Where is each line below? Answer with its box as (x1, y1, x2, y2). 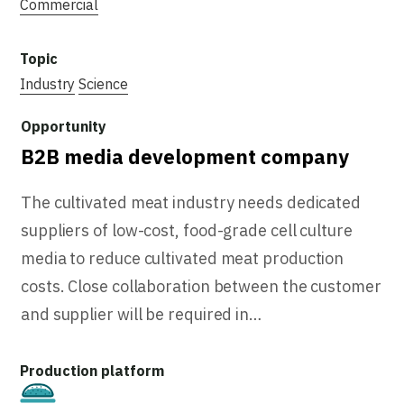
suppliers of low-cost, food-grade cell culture (21, 219, 353, 241)
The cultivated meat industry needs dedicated (21, 191, 362, 213)
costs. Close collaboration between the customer (21, 275, 381, 297)
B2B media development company (21, 142, 349, 170)
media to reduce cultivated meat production (21, 247, 344, 269)
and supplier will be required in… (21, 303, 262, 325)
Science (78, 74, 128, 93)
